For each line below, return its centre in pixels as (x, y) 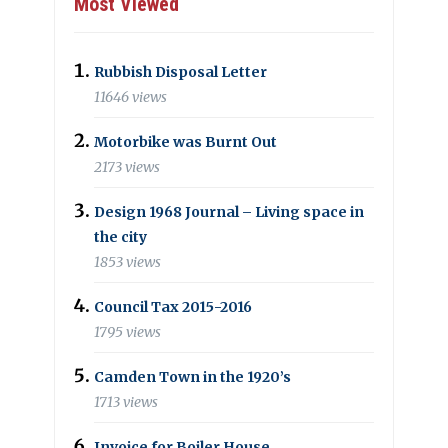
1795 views (127, 332)
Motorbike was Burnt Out (185, 141)
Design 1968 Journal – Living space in (229, 211)
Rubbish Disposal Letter (180, 71)
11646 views (130, 97)
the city (120, 236)
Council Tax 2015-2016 (173, 306)
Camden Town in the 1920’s (192, 376)
